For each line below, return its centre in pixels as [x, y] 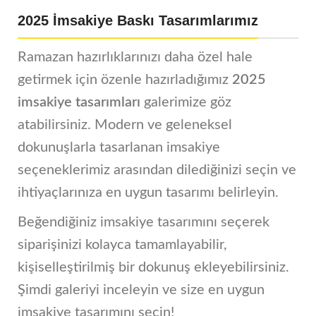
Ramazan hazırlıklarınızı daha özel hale [135, 57]
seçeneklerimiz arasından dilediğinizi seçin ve [157, 170]
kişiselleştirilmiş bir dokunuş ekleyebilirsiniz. [153, 268]
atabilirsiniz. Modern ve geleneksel [125, 125]
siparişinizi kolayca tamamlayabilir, [122, 245]
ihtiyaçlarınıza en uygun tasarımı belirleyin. [148, 193]
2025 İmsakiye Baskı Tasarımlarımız [138, 21]
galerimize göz [186, 103]
